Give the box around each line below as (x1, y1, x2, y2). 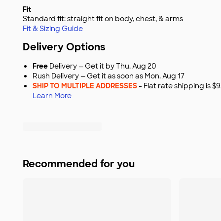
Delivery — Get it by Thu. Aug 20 (49, 62, 156, 71)
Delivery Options (23, 40, 106, 53)
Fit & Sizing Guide (23, 24, 83, 33)
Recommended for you (23, 157, 135, 170)
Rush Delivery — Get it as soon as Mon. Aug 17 (33, 72, 184, 80)
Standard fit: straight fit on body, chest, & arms (23, 14, 183, 23)
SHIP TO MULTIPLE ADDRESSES (33, 81, 137, 90)
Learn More (33, 91, 72, 100)
